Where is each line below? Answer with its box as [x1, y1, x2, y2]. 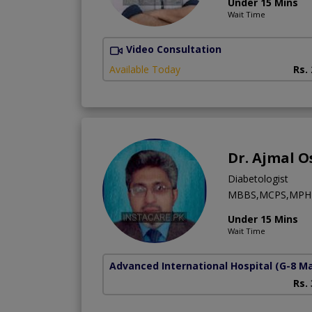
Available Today [109, 62, 180, 76]
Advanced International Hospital [109, 258, 272, 272]
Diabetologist [228, 171, 288, 185]
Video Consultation [126, 42, 221, 56]
